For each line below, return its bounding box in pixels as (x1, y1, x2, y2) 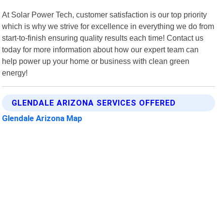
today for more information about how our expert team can (2, 45, 199, 54)
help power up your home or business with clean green (2, 56, 190, 65)
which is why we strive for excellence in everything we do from (2, 21, 215, 31)
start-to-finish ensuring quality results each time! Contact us (2, 33, 204, 42)
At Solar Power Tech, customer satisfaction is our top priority (2, 10, 207, 19)
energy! (2, 68, 28, 77)
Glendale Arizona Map (2, 113, 83, 123)
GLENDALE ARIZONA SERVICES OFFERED (12, 98, 176, 108)
